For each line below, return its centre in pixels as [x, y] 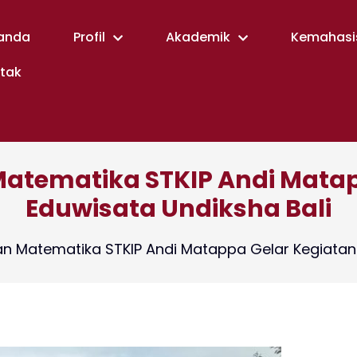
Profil [89, 37]
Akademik [198, 37]
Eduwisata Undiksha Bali [178, 209]
